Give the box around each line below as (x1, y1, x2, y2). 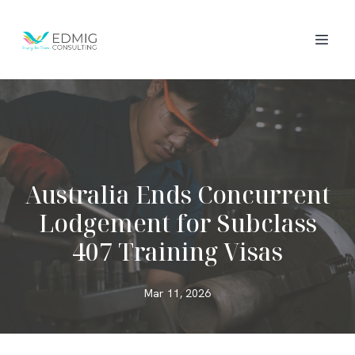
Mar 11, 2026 (144, 286, 211, 300)
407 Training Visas (72, 235, 283, 268)
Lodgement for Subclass (38, 207, 317, 239)
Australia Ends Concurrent (25, 178, 330, 211)
